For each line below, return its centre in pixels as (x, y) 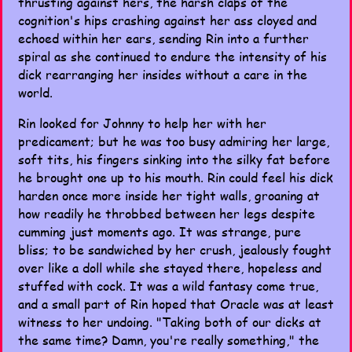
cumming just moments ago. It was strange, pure (159, 231)
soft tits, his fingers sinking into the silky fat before (174, 159)
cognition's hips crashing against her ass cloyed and (167, 20)
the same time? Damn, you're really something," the (169, 340)
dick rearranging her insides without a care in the (163, 74)
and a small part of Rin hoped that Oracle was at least (176, 304)
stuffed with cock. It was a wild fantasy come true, (168, 286)
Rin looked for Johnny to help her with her (142, 123)
